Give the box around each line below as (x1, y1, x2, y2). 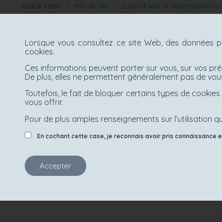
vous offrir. (25, 97, 63, 107)
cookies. (25, 46, 55, 56)
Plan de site (73, 1, 109, 10)
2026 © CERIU (20, 1, 64, 10)
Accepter (40, 161, 71, 170)
